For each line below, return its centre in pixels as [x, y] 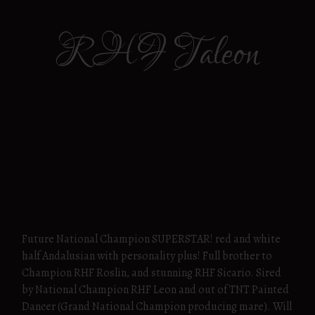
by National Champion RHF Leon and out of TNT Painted [155, 289]
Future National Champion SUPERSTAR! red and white [151, 239]
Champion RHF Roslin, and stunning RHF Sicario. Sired [152, 272]
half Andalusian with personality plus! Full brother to [147, 256]
